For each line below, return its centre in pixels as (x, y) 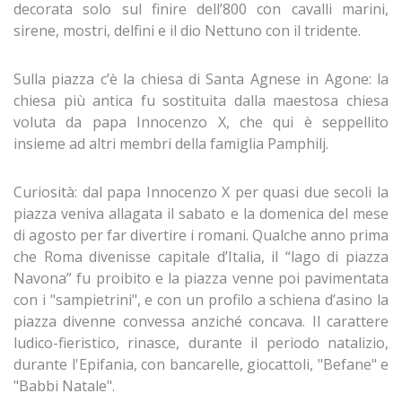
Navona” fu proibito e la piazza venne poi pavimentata (201, 279)
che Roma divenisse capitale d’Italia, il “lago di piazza (201, 257)
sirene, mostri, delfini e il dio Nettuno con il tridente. (187, 31)
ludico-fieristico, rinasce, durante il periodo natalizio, (201, 343)
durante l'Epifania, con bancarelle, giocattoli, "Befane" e (201, 365)
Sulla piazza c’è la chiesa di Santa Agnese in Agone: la (201, 79)
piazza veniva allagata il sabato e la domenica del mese (201, 214)
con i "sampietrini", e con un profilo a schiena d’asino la (201, 300)
